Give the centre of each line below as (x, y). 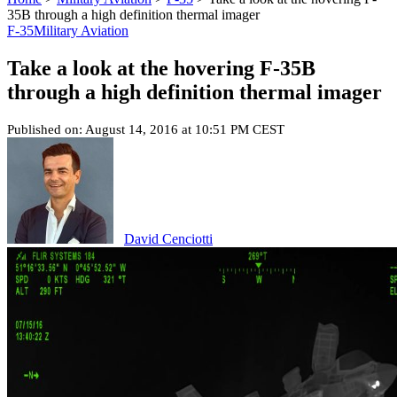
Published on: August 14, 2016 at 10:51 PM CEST (146, 129)
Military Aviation (81, 31)
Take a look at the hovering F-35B (161, 68)
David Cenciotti (168, 238)
